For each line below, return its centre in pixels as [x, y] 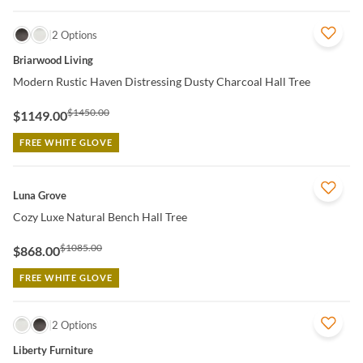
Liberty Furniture [53, 350]
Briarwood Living [53, 60]
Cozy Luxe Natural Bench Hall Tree [100, 217]
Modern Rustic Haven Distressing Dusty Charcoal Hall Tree [162, 81]
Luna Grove [40, 195]
